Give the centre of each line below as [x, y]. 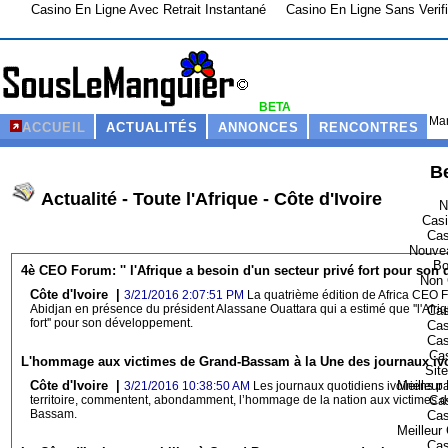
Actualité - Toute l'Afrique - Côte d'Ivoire [209, 199]
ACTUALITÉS [152, 127]
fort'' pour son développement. [111, 323]
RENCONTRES [369, 127]
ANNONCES [258, 127]
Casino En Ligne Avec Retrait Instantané [148, 9]
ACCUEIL [54, 127]
